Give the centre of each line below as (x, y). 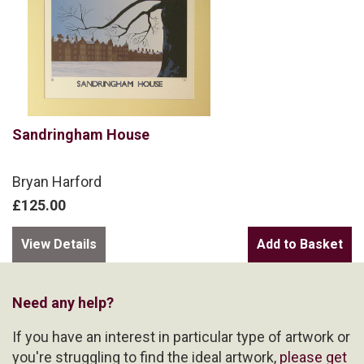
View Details (59, 244)
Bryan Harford (57, 181)
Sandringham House (81, 134)
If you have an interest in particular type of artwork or (181, 336)
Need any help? (63, 302)
